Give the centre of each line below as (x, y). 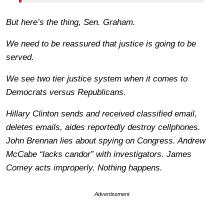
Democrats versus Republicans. (66, 92)
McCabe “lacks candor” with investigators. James (99, 154)
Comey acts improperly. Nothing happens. (84, 167)
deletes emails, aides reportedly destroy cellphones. (103, 127)
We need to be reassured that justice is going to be (101, 43)
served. (20, 57)
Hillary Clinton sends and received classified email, (101, 113)
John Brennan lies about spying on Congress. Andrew (106, 140)
